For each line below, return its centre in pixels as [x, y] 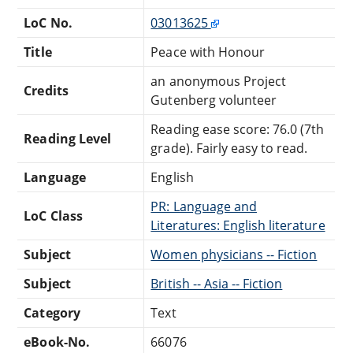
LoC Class [53, 216]
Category [52, 312]
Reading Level [67, 138]
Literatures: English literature [238, 225]
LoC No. [48, 22]
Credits [46, 90]
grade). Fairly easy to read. [229, 148]
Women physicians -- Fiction [234, 254]
